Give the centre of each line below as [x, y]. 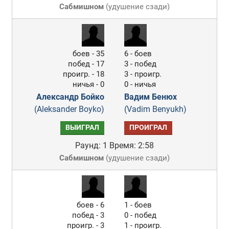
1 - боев [138, 205]
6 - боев [138, 54]
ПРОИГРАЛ [148, 128]
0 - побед [141, 215]
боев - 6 [91, 205]
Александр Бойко [71, 97]
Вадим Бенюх [151, 97]
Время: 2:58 [131, 145]
